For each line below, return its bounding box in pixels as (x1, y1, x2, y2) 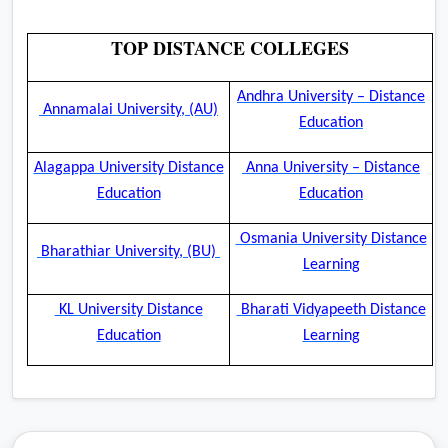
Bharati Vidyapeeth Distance (236, 301, 426, 318)
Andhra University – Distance (237, 88, 425, 105)
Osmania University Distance (235, 230, 427, 247)
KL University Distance (54, 301, 203, 318)
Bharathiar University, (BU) (37, 243, 220, 260)
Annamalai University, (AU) (39, 101, 218, 118)
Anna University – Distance (242, 159, 420, 176)
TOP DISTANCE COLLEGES (111, 34, 349, 61)
